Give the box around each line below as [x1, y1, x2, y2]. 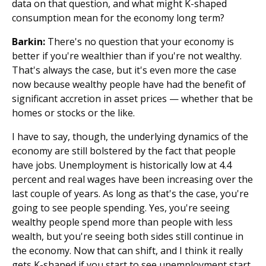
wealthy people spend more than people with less [12, 216, 233, 229]
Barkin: [12, 35, 45, 48]
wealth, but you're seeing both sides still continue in [12, 230, 243, 243]
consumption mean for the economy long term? [12, 11, 224, 24]
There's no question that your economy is [45, 35, 234, 48]
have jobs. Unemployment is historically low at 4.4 [12, 159, 232, 172]
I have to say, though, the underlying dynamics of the [12, 130, 248, 143]
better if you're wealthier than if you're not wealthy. [12, 49, 242, 62]
